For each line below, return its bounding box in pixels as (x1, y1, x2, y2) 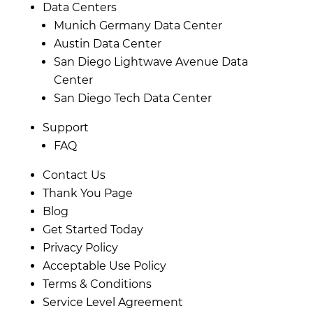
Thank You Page (42, 186, 133, 200)
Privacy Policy (42, 240, 118, 254)
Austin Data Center (53, 36, 161, 50)
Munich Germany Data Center (53, 18, 222, 32)
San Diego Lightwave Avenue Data (53, 54, 248, 68)
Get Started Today (42, 222, 143, 236)
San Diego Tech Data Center (53, 91, 212, 105)
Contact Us (42, 168, 105, 182)
